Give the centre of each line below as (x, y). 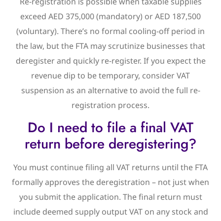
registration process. (110, 105)
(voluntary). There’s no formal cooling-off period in (110, 31)
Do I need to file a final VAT (110, 128)
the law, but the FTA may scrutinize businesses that (110, 46)
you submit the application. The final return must (110, 197)
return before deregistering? (110, 144)
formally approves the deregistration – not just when (110, 182)
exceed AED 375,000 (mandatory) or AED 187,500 (110, 16)
